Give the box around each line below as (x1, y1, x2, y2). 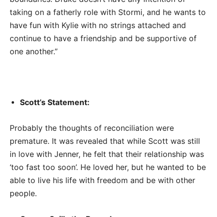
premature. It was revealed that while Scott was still (10, 136, 200, 146)
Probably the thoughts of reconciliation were (10, 123, 174, 133)
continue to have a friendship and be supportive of (10, 33, 197, 44)
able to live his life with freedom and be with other (10, 175, 195, 186)
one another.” (10, 46, 58, 57)
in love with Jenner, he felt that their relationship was (10, 149, 204, 159)
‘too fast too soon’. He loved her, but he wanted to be (10, 162, 206, 172)
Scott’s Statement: (20, 97, 90, 108)
